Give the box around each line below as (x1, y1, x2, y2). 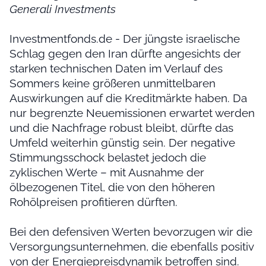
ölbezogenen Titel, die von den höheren (9, 180, 215, 194)
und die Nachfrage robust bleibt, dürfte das (9, 121, 233, 135)
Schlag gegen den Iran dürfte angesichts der (9, 47, 241, 61)
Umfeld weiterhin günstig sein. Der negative (9, 136, 235, 150)
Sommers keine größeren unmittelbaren (9, 77, 216, 90)
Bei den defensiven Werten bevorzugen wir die (9, 225, 252, 239)
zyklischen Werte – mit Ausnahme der (9, 166, 204, 179)
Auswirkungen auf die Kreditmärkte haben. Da (9, 91, 247, 105)
